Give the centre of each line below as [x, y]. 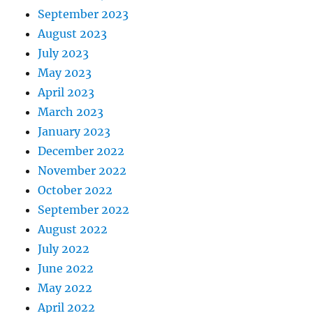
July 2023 [64, 53]
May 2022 [65, 288]
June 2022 [66, 269]
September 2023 [83, 14]
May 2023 [65, 73]
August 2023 [73, 34]
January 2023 [74, 132]
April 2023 [66, 93]
